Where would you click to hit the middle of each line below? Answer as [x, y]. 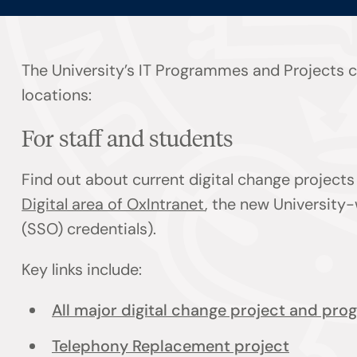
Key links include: [86, 269]
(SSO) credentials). [91, 228]
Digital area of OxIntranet [114, 204]
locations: [57, 95]
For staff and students [130, 137]
